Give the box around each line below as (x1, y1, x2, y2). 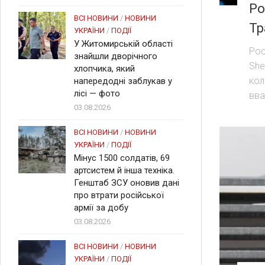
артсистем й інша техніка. (74, 165, 174, 176)
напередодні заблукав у (74, 76, 172, 86)
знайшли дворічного (74, 51, 157, 62)
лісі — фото (74, 88, 120, 99)
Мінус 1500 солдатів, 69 (74, 153, 170, 163)
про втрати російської (74, 190, 164, 201)
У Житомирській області (74, 38, 173, 49)
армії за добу (74, 202, 128, 213)
